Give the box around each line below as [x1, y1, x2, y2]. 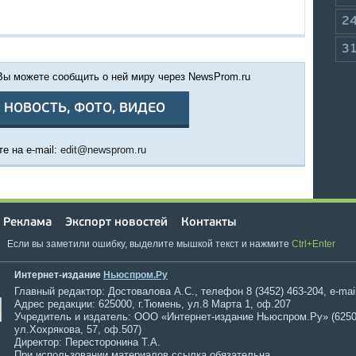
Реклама [3, 217, 52, 229]
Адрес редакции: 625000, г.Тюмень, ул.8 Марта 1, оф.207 [14, 298, 291, 310]
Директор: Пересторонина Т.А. [14, 336, 161, 348]
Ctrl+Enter [292, 238, 335, 250]
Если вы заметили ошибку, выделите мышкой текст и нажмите [5, 238, 292, 250]
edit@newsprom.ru [60, 144, 146, 156]
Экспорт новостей [65, 217, 168, 229]
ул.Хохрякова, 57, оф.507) [14, 323, 141, 335]
